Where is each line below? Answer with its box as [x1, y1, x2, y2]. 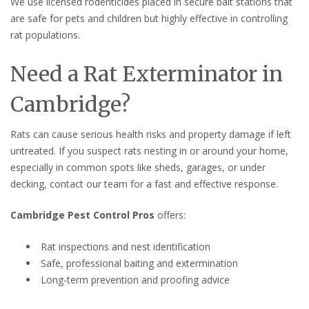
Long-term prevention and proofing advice [38, 273, 230, 287]
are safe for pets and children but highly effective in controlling [10, 11, 288, 25]
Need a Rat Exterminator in [10, 60, 283, 87]
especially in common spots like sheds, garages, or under [10, 160, 266, 174]
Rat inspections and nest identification [38, 240, 210, 254]
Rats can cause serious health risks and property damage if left [10, 127, 291, 141]
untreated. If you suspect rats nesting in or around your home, [10, 143, 288, 157]
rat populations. [10, 28, 80, 41]
